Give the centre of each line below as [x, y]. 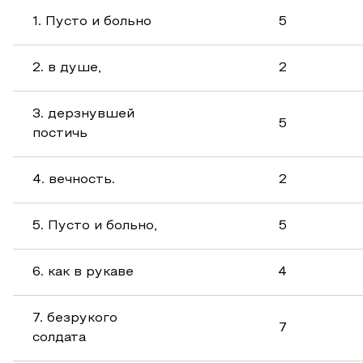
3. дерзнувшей [83, 114]
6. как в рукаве [83, 272]
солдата [59, 338]
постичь [60, 134]
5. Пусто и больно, [95, 226]
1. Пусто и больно [92, 22]
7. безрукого [75, 318]
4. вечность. [74, 180]
